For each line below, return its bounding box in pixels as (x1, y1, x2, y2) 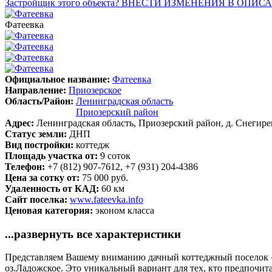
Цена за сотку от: (5, 172, 82, 183)
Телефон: (5, 161, 47, 172)
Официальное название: (5, 73, 112, 84)
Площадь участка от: (5, 150, 100, 161)
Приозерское (69, 84, 121, 95)
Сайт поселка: (5, 194, 70, 205)
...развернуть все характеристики (5, 227, 181, 240)
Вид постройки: (5, 139, 76, 150)
